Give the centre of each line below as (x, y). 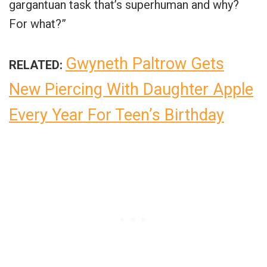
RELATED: (36, 65)
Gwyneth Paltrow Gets (145, 63)
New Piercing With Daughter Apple (131, 89)
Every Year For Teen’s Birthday (117, 115)
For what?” (38, 24)
